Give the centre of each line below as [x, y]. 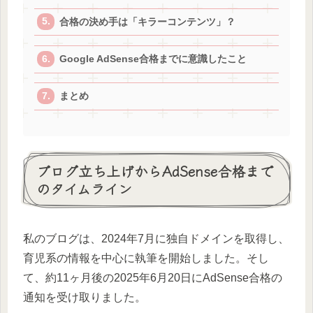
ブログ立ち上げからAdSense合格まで [155, 171]
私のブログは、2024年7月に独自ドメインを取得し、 [156, 238]
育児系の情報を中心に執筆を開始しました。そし [146, 258]
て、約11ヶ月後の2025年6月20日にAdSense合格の [153, 277]
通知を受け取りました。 [85, 297]
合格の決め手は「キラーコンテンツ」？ [148, 22]
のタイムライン [84, 189]
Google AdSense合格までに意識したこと [153, 59]
